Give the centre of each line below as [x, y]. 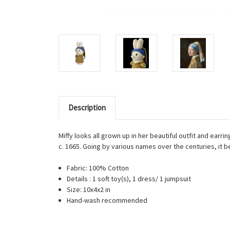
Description [87, 107]
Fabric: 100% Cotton [98, 168]
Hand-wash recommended [108, 200]
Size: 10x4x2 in [90, 189]
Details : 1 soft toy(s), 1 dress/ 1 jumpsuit [130, 178]
